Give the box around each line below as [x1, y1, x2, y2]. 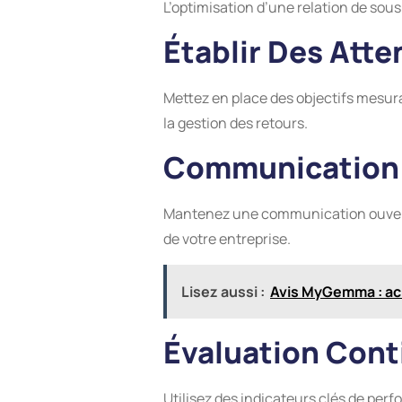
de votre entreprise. [163, 229, 291, 249]
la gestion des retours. [163, 112, 308, 133]
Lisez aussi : [181, 281, 265, 301]
